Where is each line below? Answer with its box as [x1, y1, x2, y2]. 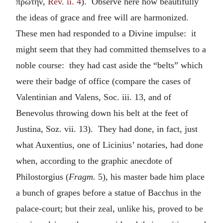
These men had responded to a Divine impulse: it [16, 28, 196, 38]
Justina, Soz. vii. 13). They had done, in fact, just [16, 123, 198, 134]
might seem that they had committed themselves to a [16, 44, 206, 54]
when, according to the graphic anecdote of [16, 155, 172, 166]
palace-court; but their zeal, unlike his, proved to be [16, 203, 203, 214]
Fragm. [69, 171, 96, 182]
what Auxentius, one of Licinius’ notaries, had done [16, 139, 203, 150]
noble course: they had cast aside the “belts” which [16, 60, 203, 70]
